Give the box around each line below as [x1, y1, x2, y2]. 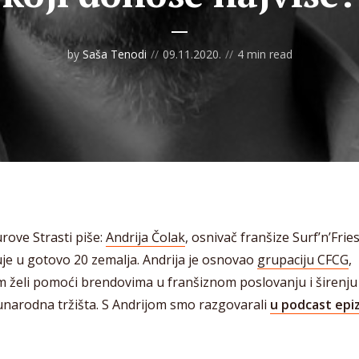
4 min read [236, 46, 292, 62]
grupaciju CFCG [257, 251, 349, 268]
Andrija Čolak [106, 228, 185, 246]
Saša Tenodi [82, 46, 147, 62]
